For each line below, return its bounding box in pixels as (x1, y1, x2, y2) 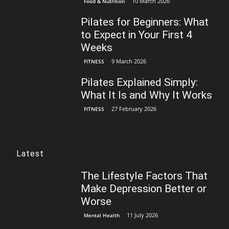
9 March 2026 (111, 57, 147, 65)
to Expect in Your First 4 (81, 29, 193, 41)
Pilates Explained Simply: (81, 76, 198, 89)
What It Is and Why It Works (81, 89, 213, 102)
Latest (16, 149, 44, 159)
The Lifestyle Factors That (81, 170, 208, 182)
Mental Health (84, 212, 120, 219)
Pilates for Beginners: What (81, 16, 209, 29)
